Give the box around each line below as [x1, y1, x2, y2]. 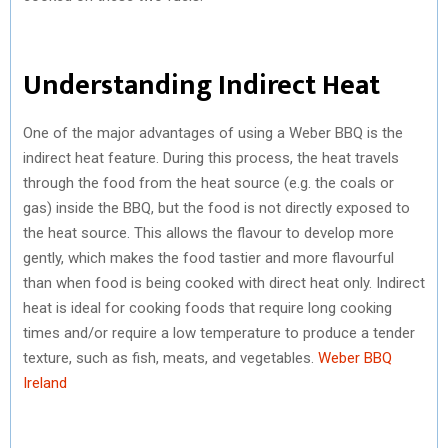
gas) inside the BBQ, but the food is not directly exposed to [23, 198, 410, 217]
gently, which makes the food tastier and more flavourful [23, 248, 394, 267]
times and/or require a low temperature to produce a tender [23, 323, 415, 342]
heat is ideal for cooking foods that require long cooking [23, 298, 392, 317]
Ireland [23, 373, 67, 392]
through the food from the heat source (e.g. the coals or [23, 173, 394, 192]
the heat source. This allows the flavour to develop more [23, 223, 394, 242]
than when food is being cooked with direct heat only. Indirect [23, 273, 425, 292]
